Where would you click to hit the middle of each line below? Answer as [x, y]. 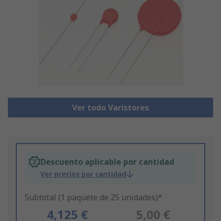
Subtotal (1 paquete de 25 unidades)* [93, 198]
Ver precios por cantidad [83, 174]
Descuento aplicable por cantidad [107, 162]
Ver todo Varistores [110, 108]
